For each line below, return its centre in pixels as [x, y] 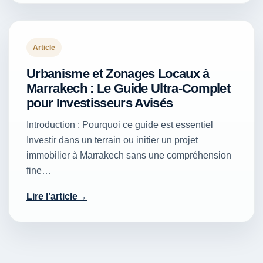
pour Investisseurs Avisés [100, 103]
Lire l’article [52, 197]
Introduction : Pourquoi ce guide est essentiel [120, 125]
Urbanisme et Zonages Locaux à [118, 74]
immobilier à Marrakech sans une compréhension [129, 156]
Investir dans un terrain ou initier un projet [112, 140]
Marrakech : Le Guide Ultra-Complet [129, 89]
